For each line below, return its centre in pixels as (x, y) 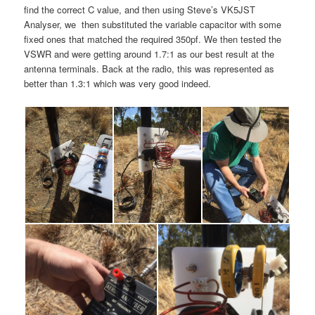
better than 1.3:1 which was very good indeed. (118, 83)
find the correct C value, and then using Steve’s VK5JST (140, 9)
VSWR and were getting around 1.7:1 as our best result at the (149, 53)
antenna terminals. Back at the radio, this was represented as (149, 68)
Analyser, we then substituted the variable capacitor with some (153, 24)
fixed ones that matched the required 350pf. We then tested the (153, 39)
